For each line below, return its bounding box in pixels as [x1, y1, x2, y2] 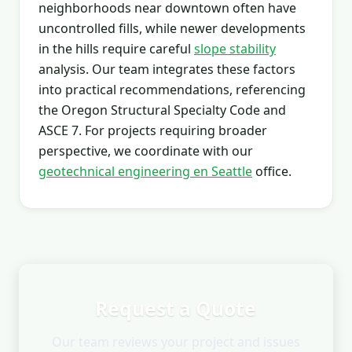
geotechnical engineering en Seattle [38, 162, 252, 180]
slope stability [194, 39, 276, 57]
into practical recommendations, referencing [38, 80, 306, 98]
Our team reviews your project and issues [51, 332, 300, 350]
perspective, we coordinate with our [38, 141, 253, 159]
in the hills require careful [38, 39, 194, 57]
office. [252, 162, 291, 180]
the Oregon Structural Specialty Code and [38, 101, 286, 119]
